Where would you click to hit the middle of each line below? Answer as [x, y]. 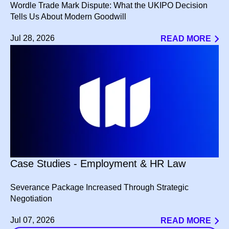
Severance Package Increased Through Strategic [99, 187]
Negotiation [31, 198]
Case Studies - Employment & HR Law [98, 163]
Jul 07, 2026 [32, 220]
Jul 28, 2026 [32, 38]
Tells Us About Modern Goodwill [68, 17]
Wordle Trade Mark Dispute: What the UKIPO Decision [109, 5]
